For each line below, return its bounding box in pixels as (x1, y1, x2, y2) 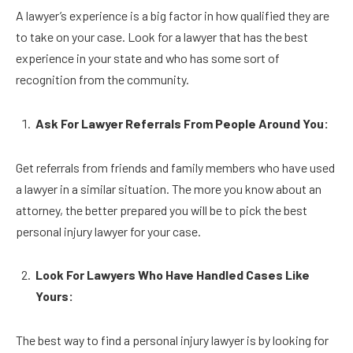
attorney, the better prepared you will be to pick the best (16, 202, 307, 217)
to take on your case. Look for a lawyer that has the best (16, 29, 308, 45)
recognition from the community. (16, 72, 191, 87)
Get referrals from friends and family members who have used (16, 159, 335, 175)
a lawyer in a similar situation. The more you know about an (16, 180, 321, 196)
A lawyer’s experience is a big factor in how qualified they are (16, 8, 329, 24)
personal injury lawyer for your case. (16, 223, 203, 239)
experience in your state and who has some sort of (16, 50, 280, 66)
